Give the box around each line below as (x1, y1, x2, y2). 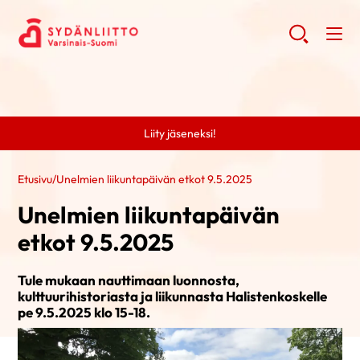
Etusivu (18, 172, 53, 186)
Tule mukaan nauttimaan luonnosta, (18, 272, 240, 288)
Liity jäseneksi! (144, 126, 216, 141)
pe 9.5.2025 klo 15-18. (18, 304, 151, 321)
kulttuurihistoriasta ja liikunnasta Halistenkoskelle (18, 288, 328, 305)
